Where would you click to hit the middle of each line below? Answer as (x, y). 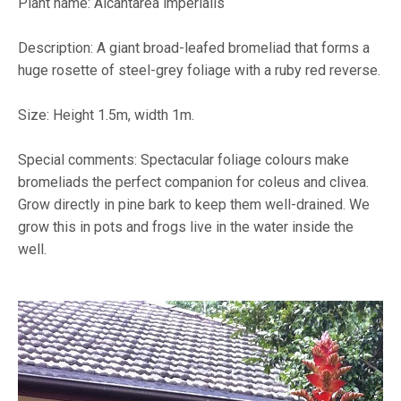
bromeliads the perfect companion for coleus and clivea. (193, 183)
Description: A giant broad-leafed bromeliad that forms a (194, 48)
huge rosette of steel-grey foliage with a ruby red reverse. (199, 71)
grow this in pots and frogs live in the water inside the (186, 227)
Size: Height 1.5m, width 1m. (106, 115)
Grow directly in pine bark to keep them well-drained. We (194, 205)
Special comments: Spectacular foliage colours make (183, 160)
